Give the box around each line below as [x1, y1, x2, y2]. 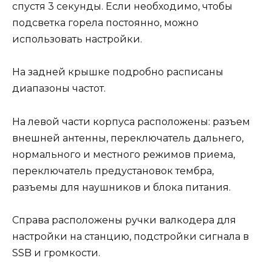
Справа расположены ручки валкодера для [12, 214, 236, 226]
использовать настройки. [12, 33, 142, 46]
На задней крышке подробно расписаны [12, 66, 223, 78]
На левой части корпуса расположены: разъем [12, 115, 250, 127]
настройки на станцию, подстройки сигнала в [12, 230, 249, 242]
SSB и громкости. [12, 246, 100, 259]
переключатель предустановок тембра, [12, 165, 214, 177]
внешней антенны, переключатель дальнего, [12, 132, 243, 144]
